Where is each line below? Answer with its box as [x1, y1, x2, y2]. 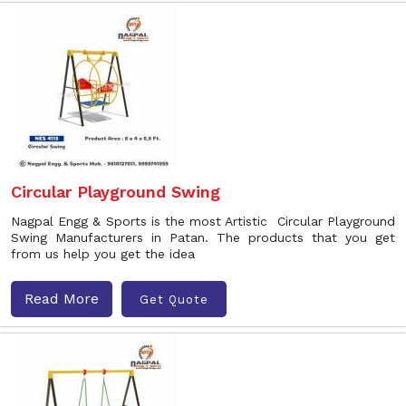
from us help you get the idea [11, 246, 195, 261]
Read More [24, 290, 99, 307]
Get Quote [140, 292, 208, 306]
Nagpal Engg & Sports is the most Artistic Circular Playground [11, 214, 395, 228]
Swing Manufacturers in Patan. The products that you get [11, 230, 395, 245]
